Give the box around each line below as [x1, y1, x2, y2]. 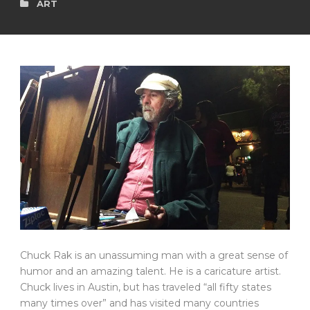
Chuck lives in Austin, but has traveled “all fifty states [20, 281, 271, 294]
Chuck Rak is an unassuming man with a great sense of [20, 249, 288, 262]
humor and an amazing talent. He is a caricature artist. [20, 265, 281, 278]
